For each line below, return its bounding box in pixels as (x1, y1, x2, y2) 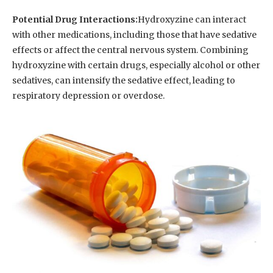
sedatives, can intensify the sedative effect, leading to (12, 75, 235, 87)
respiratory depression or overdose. (12, 90, 165, 102)
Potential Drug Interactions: (12, 14, 138, 26)
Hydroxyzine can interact (138, 14, 246, 26)
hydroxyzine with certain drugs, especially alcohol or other (12, 60, 260, 71)
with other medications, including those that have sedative (12, 29, 257, 41)
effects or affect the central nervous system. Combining (12, 44, 249, 56)
